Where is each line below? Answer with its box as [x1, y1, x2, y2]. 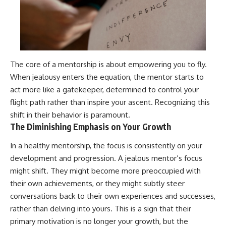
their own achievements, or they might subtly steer [10, 179, 185, 189]
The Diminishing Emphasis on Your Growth [10, 121, 171, 132]
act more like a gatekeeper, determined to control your [10, 84, 199, 94]
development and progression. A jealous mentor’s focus [10, 153, 202, 163]
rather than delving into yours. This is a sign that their [10, 204, 191, 214]
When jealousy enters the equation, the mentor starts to [10, 72, 204, 82]
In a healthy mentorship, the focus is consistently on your [10, 141, 202, 151]
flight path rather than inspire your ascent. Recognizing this [10, 97, 210, 107]
